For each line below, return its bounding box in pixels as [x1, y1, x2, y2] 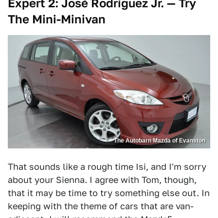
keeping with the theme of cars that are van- [8, 201, 194, 212]
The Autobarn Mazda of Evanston [114, 137, 205, 145]
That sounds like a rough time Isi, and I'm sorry [8, 162, 206, 172]
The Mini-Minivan [8, 12, 106, 27]
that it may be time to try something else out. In [8, 188, 210, 199]
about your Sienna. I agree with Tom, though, [8, 175, 197, 185]
